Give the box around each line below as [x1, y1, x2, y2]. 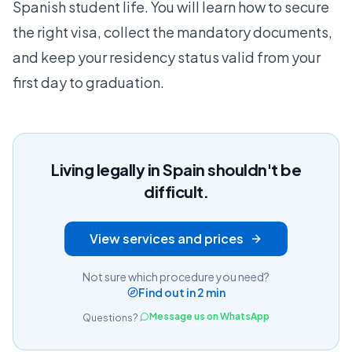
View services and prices [90, 229, 244, 247]
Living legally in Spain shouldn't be [51, 159, 301, 179]
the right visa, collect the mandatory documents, [13, 22, 332, 41]
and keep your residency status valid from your [13, 47, 321, 66]
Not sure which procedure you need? [82, 269, 269, 284]
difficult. [144, 181, 208, 201]
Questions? [82, 311, 138, 324]
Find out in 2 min [137, 284, 225, 299]
